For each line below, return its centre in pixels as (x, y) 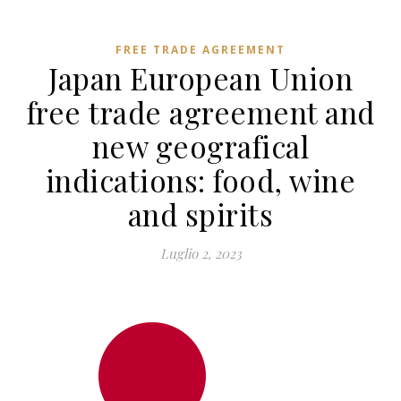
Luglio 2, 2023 (200, 253)
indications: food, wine (200, 180)
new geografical (200, 146)
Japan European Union (200, 78)
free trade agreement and (200, 112)
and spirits (200, 214)
